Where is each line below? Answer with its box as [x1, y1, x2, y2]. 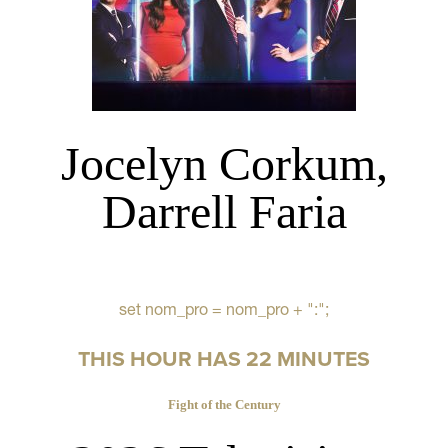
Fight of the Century [167, 397, 281, 413]
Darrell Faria [101, 184, 347, 238]
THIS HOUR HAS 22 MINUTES [78, 342, 370, 374]
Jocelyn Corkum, [60, 136, 388, 190]
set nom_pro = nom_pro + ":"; [119, 299, 329, 320]
